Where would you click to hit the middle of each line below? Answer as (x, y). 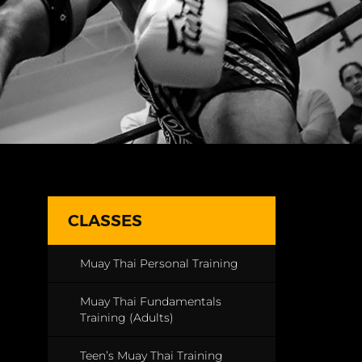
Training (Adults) (126, 318)
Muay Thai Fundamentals (150, 301)
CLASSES (105, 221)
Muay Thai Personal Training (159, 263)
